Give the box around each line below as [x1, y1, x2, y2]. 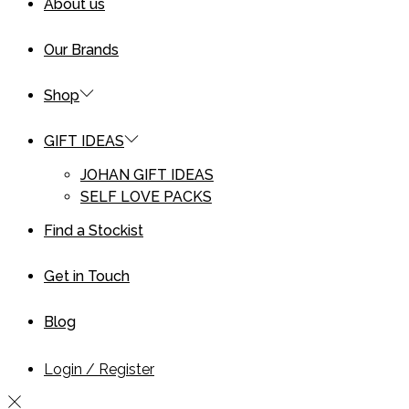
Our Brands [44, 40, 119, 58]
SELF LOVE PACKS [80, 187, 212, 205]
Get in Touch [44, 267, 130, 285]
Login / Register [44, 360, 154, 378]
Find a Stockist [44, 221, 143, 239]
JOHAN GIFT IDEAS [80, 165, 214, 184]
